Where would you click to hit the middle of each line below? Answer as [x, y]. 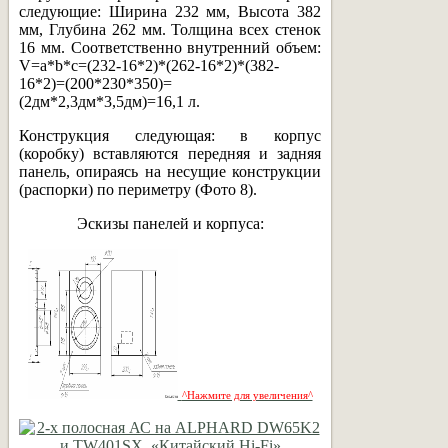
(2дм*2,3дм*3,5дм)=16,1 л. [109, 101]
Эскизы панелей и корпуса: [170, 223]
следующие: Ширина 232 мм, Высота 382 [170, 11]
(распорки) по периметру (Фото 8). [138, 189]
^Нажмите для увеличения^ [247, 395]
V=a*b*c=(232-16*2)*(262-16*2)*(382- [149, 65]
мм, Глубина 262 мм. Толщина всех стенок [170, 29]
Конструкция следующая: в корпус [170, 135]
